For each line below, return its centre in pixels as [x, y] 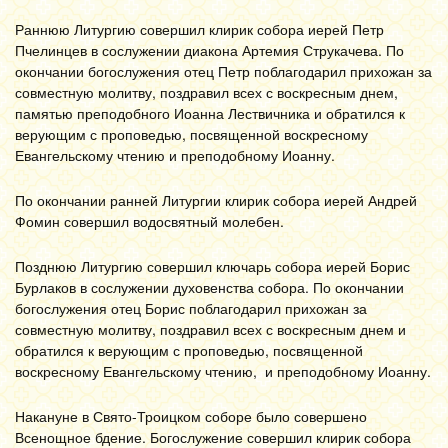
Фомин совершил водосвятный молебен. [149, 221]
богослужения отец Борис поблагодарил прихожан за [191, 308]
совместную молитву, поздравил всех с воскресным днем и [210, 329]
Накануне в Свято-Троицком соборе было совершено [191, 416]
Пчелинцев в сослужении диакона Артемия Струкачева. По [209, 50]
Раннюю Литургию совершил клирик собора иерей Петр [199, 29]
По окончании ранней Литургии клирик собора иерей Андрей [216, 200]
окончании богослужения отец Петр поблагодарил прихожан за [223, 71]
